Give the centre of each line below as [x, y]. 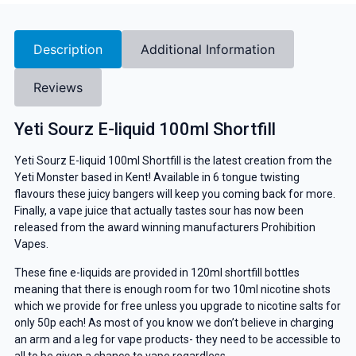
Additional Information [207, 50]
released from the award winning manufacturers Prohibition [164, 228]
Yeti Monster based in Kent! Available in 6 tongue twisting [157, 178]
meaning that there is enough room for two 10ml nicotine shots [172, 289]
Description [68, 50]
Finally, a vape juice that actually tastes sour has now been [159, 211]
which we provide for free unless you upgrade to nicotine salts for [177, 306]
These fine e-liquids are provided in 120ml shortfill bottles [157, 272]
